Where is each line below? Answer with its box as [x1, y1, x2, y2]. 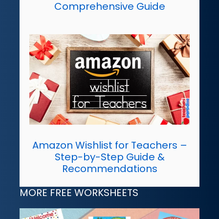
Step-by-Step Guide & [54, 150, 165, 164]
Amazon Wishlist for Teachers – [32, 138, 187, 152]
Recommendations [62, 161, 157, 175]
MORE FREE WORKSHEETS [20, 185, 138, 199]
